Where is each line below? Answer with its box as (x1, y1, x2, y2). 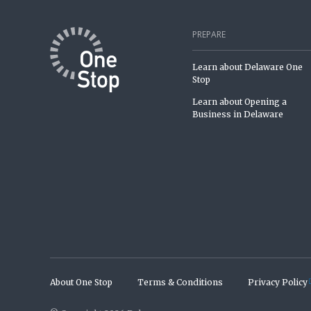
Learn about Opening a (192, 96, 287, 108)
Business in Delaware (192, 109, 284, 120)
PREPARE (192, 28, 226, 41)
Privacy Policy (248, 277, 308, 288)
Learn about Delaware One (192, 61, 303, 72)
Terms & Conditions (137, 277, 223, 288)
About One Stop (50, 277, 112, 288)
